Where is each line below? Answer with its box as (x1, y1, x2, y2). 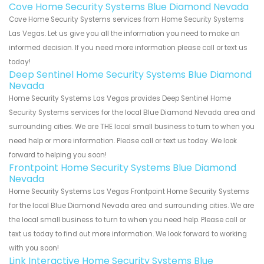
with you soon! (9, 243, 59, 253)
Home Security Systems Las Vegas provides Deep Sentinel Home (9, 94, 231, 104)
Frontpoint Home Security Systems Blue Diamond (9, 161, 236, 175)
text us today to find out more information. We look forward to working (9, 229, 247, 239)
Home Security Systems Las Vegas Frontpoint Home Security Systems (9, 187, 249, 197)
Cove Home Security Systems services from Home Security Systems (9, 15, 244, 25)
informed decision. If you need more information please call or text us (9, 43, 247, 53)
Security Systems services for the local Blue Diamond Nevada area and (9, 108, 255, 118)
